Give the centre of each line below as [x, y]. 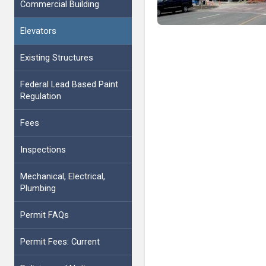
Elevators [38, 31]
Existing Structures [56, 57]
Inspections [43, 149]
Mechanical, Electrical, [62, 176]
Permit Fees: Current [60, 241]
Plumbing [38, 188]
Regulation [40, 96]
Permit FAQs [44, 215]
